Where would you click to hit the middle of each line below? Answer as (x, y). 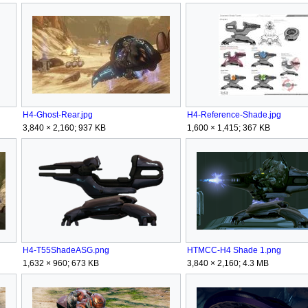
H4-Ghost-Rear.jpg (57, 114)
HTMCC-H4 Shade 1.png (234, 251)
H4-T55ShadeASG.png (66, 251)
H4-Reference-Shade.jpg (234, 114)
